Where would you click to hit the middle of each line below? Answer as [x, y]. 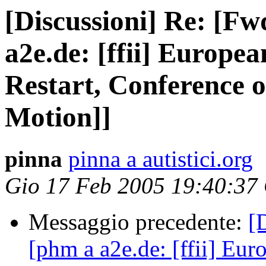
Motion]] [58, 117]
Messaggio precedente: [138, 222]
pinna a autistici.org [161, 159]
